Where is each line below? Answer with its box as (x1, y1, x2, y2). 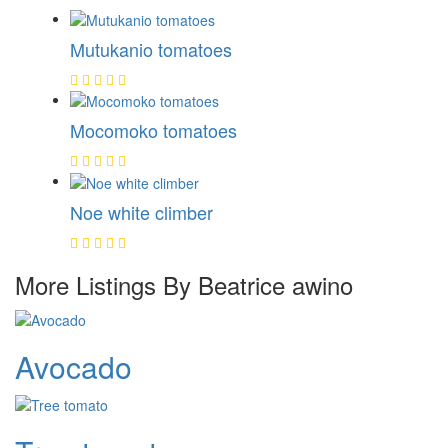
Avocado (15, 344, 132, 388)
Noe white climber (70, 198, 213, 225)
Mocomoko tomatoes (70, 117, 237, 144)
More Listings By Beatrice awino (15, 266, 353, 302)
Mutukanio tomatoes (70, 35, 232, 62)
